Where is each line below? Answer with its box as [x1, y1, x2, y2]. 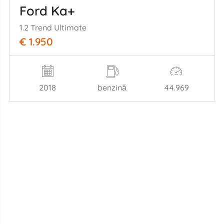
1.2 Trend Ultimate [19, 22, 86, 32]
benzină [97, 82, 126, 92]
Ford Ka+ [19, 2, 75, 19]
